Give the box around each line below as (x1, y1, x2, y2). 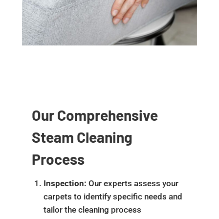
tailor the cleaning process (43, 204, 141, 215)
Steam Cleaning (31, 128, 132, 146)
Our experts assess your (86, 178, 178, 188)
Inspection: (43, 178, 87, 188)
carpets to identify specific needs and (43, 191, 182, 201)
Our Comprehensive (31, 106, 158, 124)
